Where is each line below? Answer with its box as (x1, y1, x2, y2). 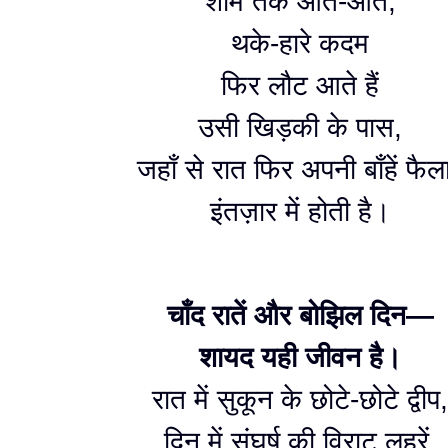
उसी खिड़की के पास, (198, 112, 402, 143)
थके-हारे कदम (231, 28, 369, 59)
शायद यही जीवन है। (198, 342, 402, 373)
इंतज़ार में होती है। (209, 196, 391, 227)
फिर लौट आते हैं (221, 70, 379, 101)
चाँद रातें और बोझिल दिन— (166, 300, 434, 331)
